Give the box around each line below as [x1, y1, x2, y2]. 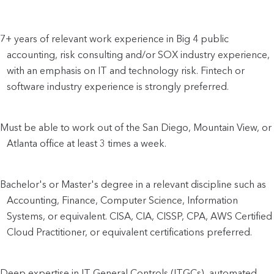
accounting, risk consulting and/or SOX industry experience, [7, 48, 270, 61]
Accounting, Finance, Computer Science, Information [7, 194, 239, 206]
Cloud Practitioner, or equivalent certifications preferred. [7, 226, 253, 238]
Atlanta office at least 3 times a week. [7, 137, 167, 149]
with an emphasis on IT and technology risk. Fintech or [7, 64, 245, 76]
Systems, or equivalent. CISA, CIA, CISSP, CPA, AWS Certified [7, 210, 273, 222]
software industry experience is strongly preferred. [7, 80, 229, 92]
